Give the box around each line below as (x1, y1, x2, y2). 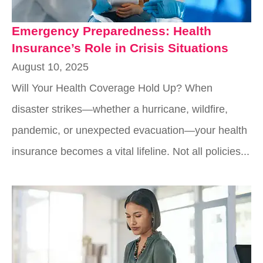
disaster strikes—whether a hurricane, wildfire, (12, 103, 228, 115)
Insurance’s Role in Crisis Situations (12, 41, 228, 55)
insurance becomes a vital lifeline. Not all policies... (12, 145, 249, 157)
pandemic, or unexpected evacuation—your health (12, 124, 247, 136)
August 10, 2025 (12, 60, 89, 73)
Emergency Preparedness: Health (12, 23, 211, 38)
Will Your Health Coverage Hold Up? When (12, 82, 213, 94)
